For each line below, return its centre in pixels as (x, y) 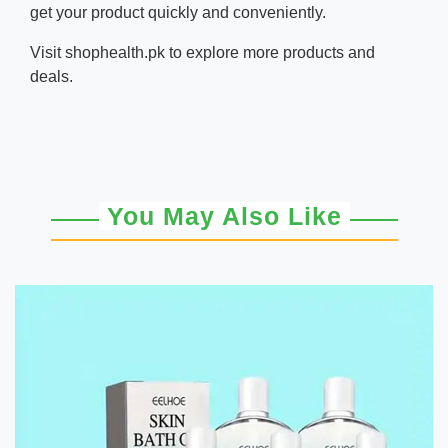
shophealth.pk (117, 52)
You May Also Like (224, 216)
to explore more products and (272, 52)
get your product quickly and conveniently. (178, 12)
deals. (51, 76)
